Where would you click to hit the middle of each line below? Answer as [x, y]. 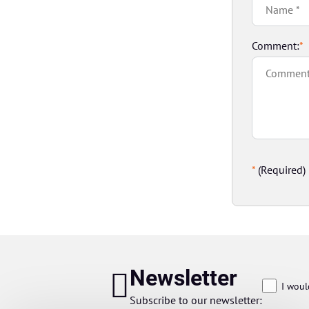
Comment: [276, 45]
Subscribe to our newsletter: [196, 300]
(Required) [281, 169]
